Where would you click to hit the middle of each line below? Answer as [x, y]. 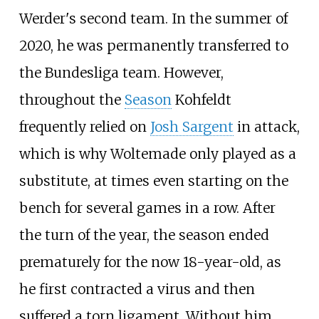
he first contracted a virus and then [137, 289]
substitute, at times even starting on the [153, 181]
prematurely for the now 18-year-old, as [150, 262]
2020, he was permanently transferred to [153, 46]
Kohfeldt [201, 100]
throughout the [72, 100]
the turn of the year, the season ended [144, 235]
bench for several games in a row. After [147, 208]
